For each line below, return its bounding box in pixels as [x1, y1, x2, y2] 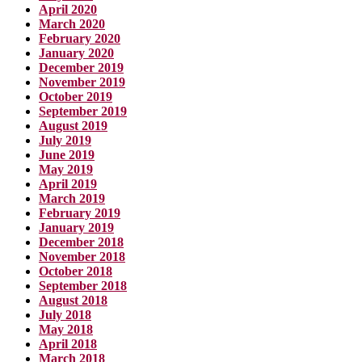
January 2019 [39, 220, 114, 234]
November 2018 [39, 249, 125, 263]
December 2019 [39, 60, 124, 74]
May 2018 [39, 322, 93, 336]
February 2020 [39, 31, 120, 45]
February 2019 [39, 205, 120, 220]
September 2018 [39, 278, 127, 293]
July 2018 [39, 307, 91, 322]
